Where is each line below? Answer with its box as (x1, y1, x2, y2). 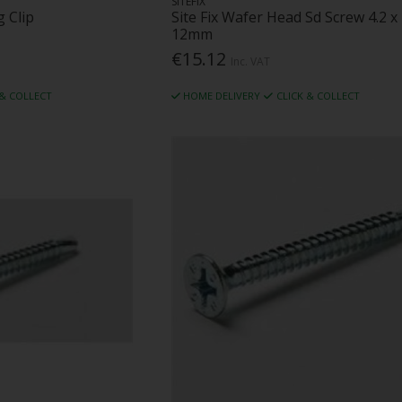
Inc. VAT (230, 53, 270, 69)
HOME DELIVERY (183, 88, 261, 102)
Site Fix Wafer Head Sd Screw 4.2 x (170, 6, 398, 27)
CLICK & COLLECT (275, 88, 360, 102)
